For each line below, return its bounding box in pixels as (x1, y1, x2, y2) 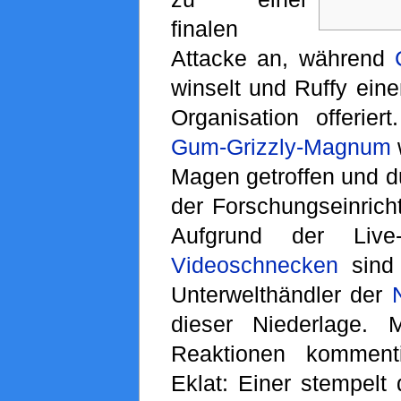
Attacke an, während (170, 46, 396, 72)
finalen (170, 16, 238, 42)
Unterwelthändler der (170, 282, 393, 308)
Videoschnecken (170, 252, 338, 278)
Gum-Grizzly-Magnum (170, 134, 391, 160)
